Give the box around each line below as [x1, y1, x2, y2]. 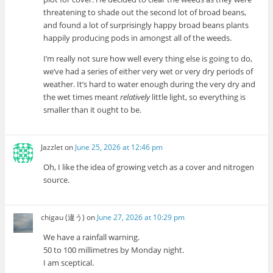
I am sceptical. [43, 257, 94, 269]
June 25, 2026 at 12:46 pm [75, 142, 163, 153]
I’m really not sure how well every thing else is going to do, [43, 52, 253, 64]
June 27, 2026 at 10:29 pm [97, 212, 185, 223]
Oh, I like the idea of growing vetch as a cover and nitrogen [43, 161, 255, 173]
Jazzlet [41, 142, 63, 153]
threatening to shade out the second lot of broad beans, [43, 6, 247, 18]
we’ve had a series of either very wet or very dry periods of [43, 65, 253, 77]
